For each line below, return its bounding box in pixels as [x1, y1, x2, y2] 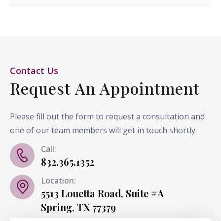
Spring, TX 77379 [41, 200, 116, 214]
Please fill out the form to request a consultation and [10, 111, 205, 122]
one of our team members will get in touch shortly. [10, 125, 197, 136]
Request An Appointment [10, 77, 200, 99]
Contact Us [10, 65, 58, 76]
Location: [41, 175, 76, 186]
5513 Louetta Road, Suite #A [41, 186, 164, 200]
